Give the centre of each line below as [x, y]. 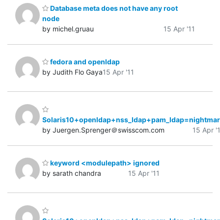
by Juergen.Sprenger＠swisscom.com [103, 130]
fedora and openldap [84, 62]
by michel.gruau [68, 28]
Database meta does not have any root [113, 8]
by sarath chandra [72, 173]
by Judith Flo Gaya [72, 72]
